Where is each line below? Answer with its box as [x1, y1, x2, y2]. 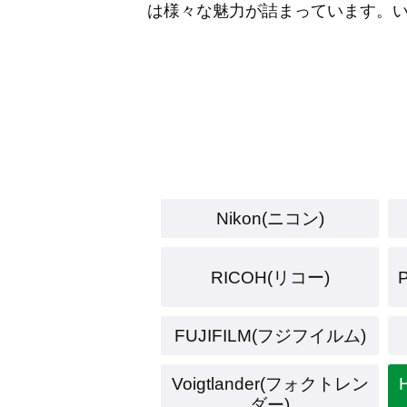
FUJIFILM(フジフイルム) [174, 326, 366, 345]
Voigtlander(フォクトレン [171, 374, 369, 393]
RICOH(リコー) [210, 267, 330, 287]
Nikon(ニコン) [215, 209, 324, 228]
